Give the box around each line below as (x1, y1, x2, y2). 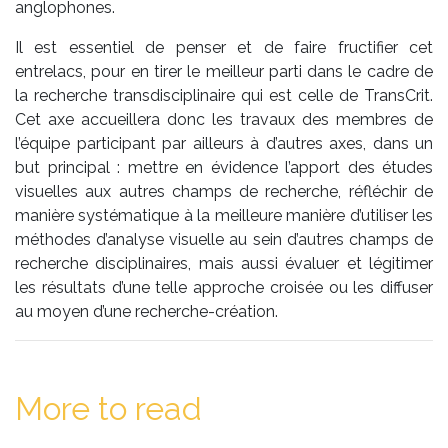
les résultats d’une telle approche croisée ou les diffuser (15, 278, 433, 298)
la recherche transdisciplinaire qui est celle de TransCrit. (15, 86, 433, 106)
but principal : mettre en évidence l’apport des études (15, 158, 433, 178)
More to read (15, 390, 202, 428)
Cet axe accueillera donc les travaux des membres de (15, 110, 433, 130)
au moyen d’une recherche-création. (15, 302, 278, 322)
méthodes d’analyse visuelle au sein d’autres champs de (15, 230, 433, 250)
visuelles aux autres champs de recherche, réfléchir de (15, 182, 433, 202)
